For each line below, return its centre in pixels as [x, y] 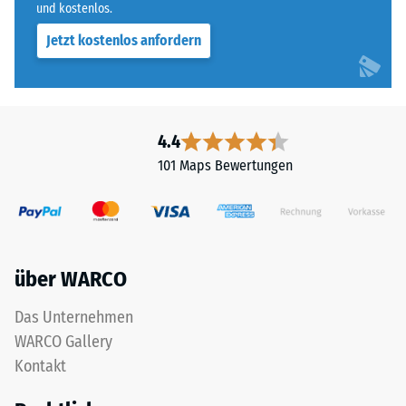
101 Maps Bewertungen [225, 166]
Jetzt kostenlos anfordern [124, 41]
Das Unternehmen [74, 317]
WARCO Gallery [63, 341]
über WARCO [71, 279]
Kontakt [40, 366]
